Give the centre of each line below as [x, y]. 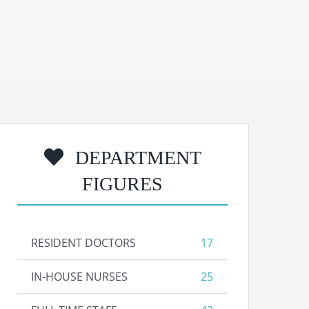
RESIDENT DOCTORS [84, 243]
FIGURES [123, 184]
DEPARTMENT [136, 158]
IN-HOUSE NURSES [80, 277]
